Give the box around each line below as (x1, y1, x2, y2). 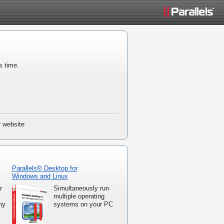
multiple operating (53, 192, 104, 200)
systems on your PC (53, 200, 113, 208)
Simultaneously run (53, 184, 109, 192)
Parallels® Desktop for (11, 164, 77, 172)
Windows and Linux (11, 172, 68, 180)
